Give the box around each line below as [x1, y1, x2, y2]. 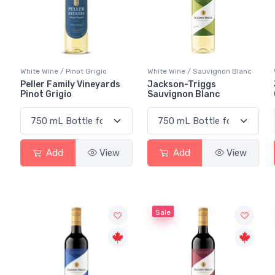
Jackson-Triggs [147, 79, 216, 90]
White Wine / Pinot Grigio [20, 67, 107, 76]
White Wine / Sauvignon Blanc [147, 67, 252, 76]
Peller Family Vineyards [20, 79, 120, 90]
